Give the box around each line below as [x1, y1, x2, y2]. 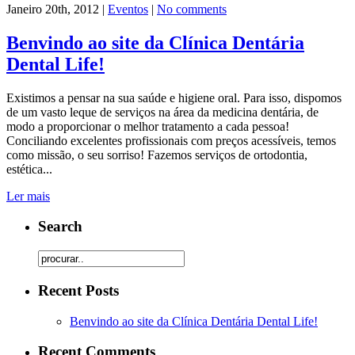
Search [38, 218, 82, 235]
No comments [157, 2, 227, 16]
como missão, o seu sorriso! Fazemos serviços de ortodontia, [6, 147, 307, 162]
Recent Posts [38, 281, 119, 299]
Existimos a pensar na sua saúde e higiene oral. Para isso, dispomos [6, 90, 342, 105]
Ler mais [6, 189, 50, 203]
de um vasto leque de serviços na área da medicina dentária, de [6, 105, 319, 119]
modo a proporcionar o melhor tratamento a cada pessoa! [6, 119, 289, 133]
